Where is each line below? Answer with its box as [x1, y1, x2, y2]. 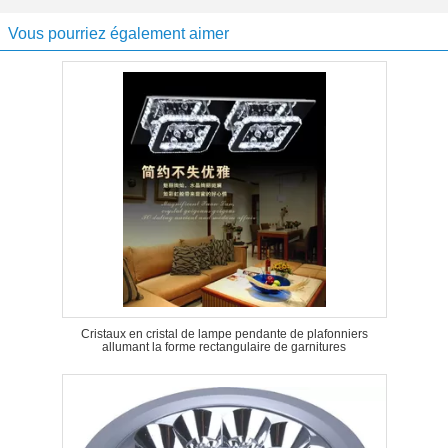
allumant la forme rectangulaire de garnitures [102, 340, 346, 354]
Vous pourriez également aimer [8, 25, 229, 42]
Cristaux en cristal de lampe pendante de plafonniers [80, 327, 368, 341]
